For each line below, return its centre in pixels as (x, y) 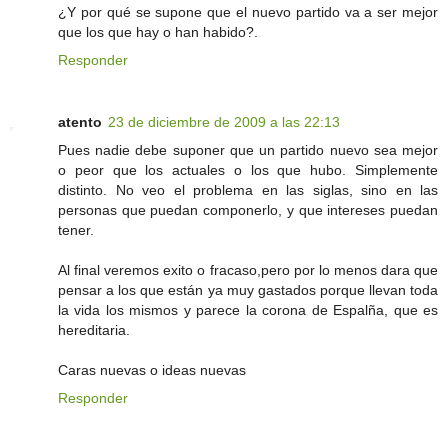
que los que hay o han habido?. (158, 32)
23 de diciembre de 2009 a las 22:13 (224, 122)
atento (80, 122)
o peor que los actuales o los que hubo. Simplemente (248, 170)
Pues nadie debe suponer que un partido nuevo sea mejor (248, 150)
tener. (76, 230)
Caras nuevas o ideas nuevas (152, 370)
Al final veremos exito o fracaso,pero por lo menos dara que (248, 270)
